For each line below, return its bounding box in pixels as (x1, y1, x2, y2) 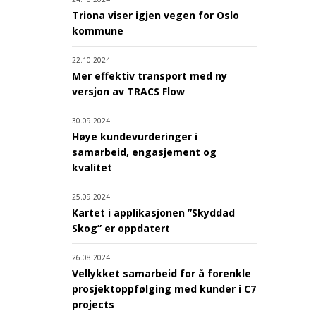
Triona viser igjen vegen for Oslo (72, 8, 239, 23)
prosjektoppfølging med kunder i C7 (72, 282, 256, 296)
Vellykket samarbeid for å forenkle (72, 267, 251, 281)
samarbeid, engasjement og (72, 145, 217, 159)
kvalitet (72, 161, 112, 175)
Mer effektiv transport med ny (72, 69, 227, 83)
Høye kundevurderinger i (72, 130, 197, 144)
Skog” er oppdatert (72, 221, 170, 236)
